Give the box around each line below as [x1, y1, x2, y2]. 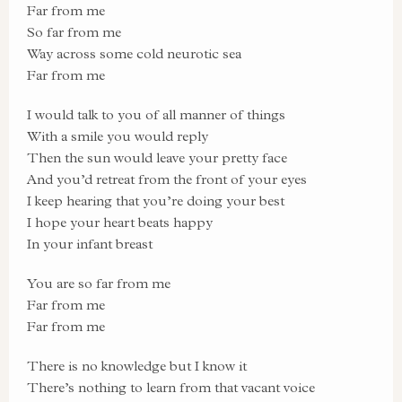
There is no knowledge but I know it [27, 357, 247, 374]
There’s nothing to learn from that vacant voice [27, 379, 315, 396]
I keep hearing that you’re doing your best [27, 192, 284, 209]
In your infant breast [27, 235, 153, 252]
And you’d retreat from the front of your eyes [27, 170, 307, 188]
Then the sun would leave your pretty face [27, 149, 287, 166]
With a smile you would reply [27, 127, 208, 144]
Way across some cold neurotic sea [27, 45, 241, 62]
